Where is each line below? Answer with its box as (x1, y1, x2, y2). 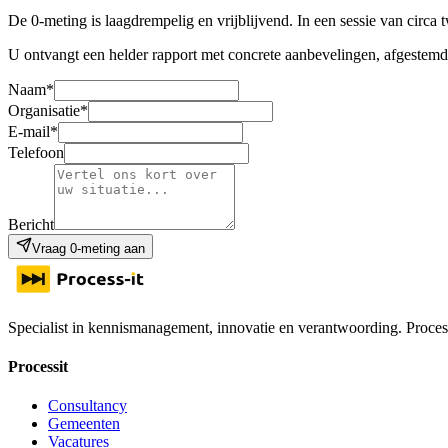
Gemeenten (48, 415, 120, 433)
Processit (8, 358, 68, 376)
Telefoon (8, 143, 64, 161)
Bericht (8, 215, 54, 233)
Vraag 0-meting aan (32, 240, 145, 256)
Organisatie (8, 101, 80, 119)
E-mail (8, 122, 50, 140)
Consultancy (48, 397, 127, 415)
